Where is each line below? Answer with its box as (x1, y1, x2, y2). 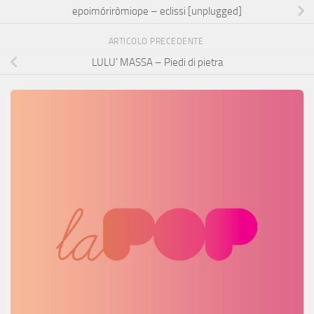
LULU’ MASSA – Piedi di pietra (91, 55, 223, 69)
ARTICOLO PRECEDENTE (108, 36, 206, 47)
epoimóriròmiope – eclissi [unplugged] (72, 5, 242, 18)
